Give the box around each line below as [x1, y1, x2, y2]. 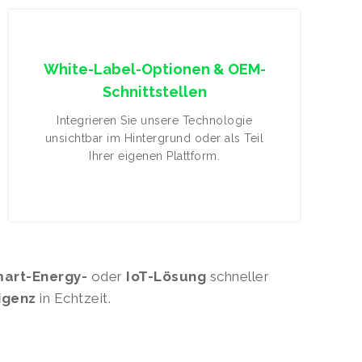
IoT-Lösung [126, 268, 206, 284]
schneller [206, 268, 269, 284]
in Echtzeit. [36, 290, 112, 306]
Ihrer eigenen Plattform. [89, 149, 220, 162]
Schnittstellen [102, 83, 207, 100]
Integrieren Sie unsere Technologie [57, 114, 252, 127]
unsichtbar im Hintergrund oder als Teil [44, 132, 264, 145]
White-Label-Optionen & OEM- [43, 61, 266, 78]
